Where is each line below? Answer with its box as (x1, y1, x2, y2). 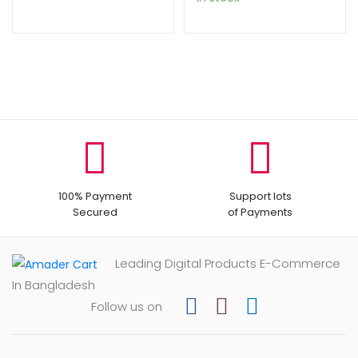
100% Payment (58, 188, 132, 204)
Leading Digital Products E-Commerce (115, 254, 340, 272)
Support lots (229, 188, 292, 204)
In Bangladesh (12, 276, 95, 293)
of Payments (228, 204, 293, 220)
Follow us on (90, 297, 162, 315)
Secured (72, 204, 117, 220)
